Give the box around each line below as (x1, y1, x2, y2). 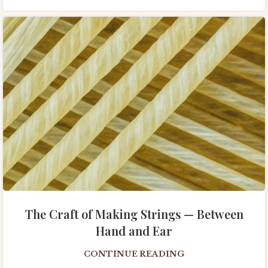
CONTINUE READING (84, 249, 184, 260)
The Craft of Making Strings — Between (25, 206, 243, 223)
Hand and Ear (96, 223, 172, 239)
